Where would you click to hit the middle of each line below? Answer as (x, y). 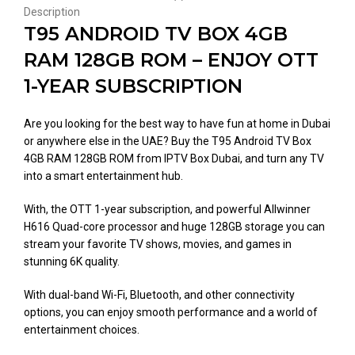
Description (52, 12)
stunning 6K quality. (72, 261)
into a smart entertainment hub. (103, 176)
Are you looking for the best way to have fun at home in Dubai (177, 124)
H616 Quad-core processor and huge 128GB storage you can (174, 227)
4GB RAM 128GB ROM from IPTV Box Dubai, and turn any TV (174, 158)
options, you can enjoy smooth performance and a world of (171, 312)
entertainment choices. (82, 330)
